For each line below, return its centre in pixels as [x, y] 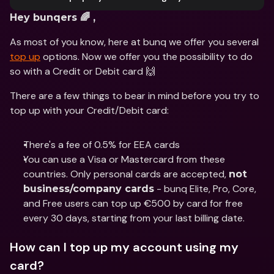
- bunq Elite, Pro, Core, [205, 189]
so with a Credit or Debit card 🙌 [83, 71]
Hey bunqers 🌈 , [53, 17]
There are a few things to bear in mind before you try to [135, 96]
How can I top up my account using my [124, 247]
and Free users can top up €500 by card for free [133, 203]
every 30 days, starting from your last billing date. [134, 218]
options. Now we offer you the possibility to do [146, 57]
